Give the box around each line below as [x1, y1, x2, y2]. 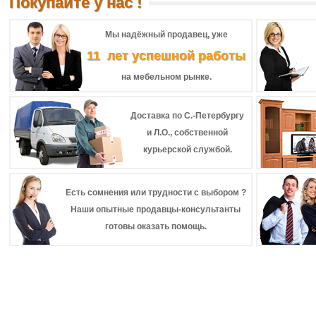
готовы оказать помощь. [104, 221, 207, 231]
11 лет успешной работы [87, 49, 245, 63]
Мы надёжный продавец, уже [104, 30, 228, 39]
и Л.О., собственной [147, 128, 228, 138]
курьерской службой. [142, 145, 232, 154]
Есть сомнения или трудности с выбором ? [65, 188, 246, 197]
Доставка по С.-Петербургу [130, 111, 244, 121]
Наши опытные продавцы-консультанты [71, 205, 241, 214]
